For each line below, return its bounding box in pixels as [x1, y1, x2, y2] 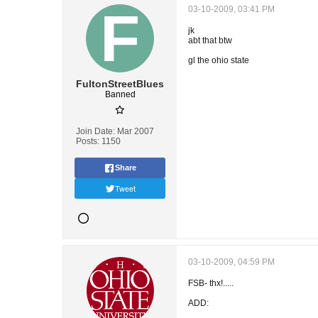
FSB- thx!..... [188, 278, 234, 288]
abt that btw [188, 35, 232, 45]
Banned [104, 89, 136, 99]
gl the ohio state [188, 55, 249, 65]
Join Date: [76, 126, 115, 136]
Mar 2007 [117, 126, 154, 136]
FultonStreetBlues [76, 78, 164, 89]
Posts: [76, 136, 99, 146]
